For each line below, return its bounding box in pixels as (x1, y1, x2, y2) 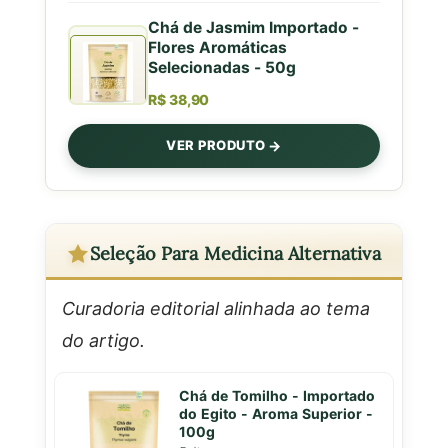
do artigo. (61, 327, 145, 352)
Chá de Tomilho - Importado (178, 385, 375, 405)
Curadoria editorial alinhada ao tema (61, 295, 370, 320)
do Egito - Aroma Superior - (178, 403, 373, 423)
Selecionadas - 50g (147, 55, 296, 78)
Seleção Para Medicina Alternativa (89, 241, 381, 265)
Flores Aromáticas (147, 35, 287, 58)
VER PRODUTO (166, 136, 266, 155)
